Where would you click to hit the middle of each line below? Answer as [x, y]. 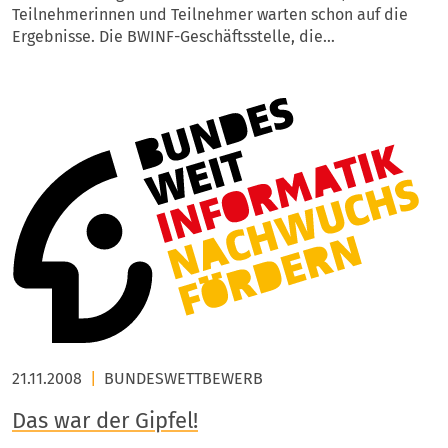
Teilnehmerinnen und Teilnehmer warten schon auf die [210, 14]
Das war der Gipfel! [105, 420]
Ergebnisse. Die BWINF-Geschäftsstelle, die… [173, 36]
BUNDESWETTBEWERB [183, 378]
